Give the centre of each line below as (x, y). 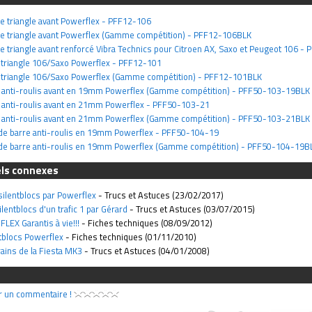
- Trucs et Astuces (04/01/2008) (146, 250)
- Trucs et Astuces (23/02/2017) (160, 195)
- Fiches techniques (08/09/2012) (146, 223)
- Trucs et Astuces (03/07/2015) (191, 209)
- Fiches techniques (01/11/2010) (130, 236)
